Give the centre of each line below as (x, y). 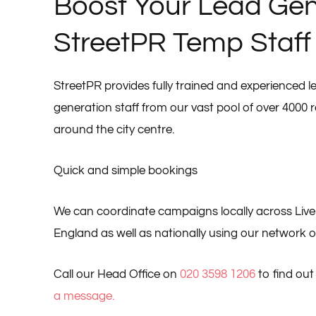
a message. (84, 297)
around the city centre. (114, 129)
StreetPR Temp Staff (182, 42)
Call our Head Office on (116, 275)
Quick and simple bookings (125, 171)
